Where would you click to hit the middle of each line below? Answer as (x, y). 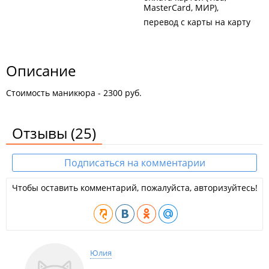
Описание (41, 71)
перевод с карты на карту (197, 22)
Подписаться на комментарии (134, 163)
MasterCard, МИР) (180, 8)
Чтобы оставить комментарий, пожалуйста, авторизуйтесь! (134, 188)
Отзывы (41, 133)
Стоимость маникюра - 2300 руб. (74, 93)
